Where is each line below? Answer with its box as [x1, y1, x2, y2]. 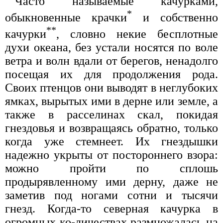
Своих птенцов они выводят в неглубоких [5, 81, 218, 94]
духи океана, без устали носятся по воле [5, 40, 218, 54]
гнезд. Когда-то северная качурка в [5, 202, 218, 215]
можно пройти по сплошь [5, 161, 218, 175]
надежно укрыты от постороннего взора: [5, 148, 218, 161]
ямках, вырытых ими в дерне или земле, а [5, 94, 218, 108]
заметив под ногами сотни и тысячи [5, 188, 218, 202]
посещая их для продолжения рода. [5, 67, 218, 81]
